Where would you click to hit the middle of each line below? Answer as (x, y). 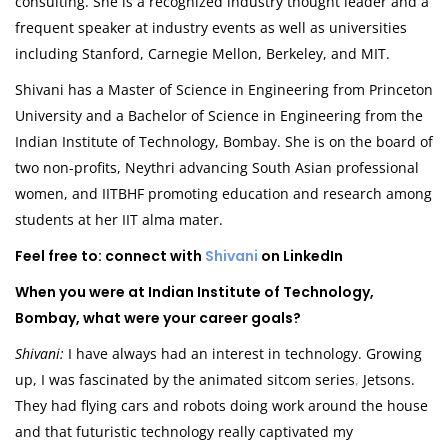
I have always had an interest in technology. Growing (243, 354)
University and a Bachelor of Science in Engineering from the (219, 116)
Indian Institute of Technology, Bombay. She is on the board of (224, 142)
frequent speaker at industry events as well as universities (211, 28)
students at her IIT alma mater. (119, 220)
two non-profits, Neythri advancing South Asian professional (217, 168)
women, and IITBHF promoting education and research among (223, 194)
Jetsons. (389, 380)
